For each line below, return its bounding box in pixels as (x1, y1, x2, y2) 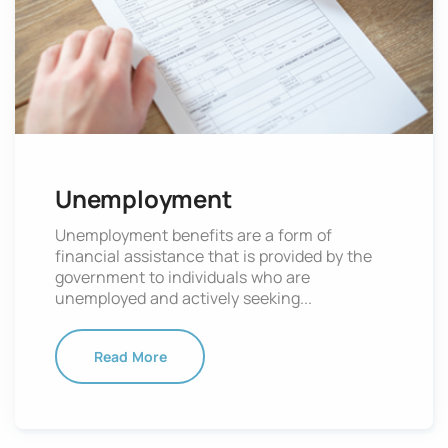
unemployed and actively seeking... (55, 287, 312, 310)
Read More (93, 347, 167, 367)
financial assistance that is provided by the (55, 245, 372, 268)
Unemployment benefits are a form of (55, 224, 332, 247)
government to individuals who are (55, 266, 310, 289)
